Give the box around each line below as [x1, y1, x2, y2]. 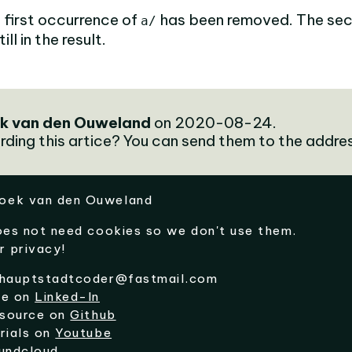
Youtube [55, 324, 112, 340]
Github [70, 306, 116, 322]
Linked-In [35, 288, 101, 304]
